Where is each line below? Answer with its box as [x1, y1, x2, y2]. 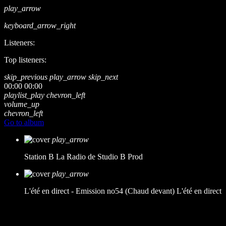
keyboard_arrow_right [4, 21, 76, 30]
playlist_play [4, 91, 44, 99]
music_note [4, 208, 31, 214]
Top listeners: [4, 55, 46, 64]
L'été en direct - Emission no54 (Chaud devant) [24, 187, 175, 195]
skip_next [88, 73, 118, 81]
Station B [24, 152, 54, 161]
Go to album [4, 118, 44, 127]
